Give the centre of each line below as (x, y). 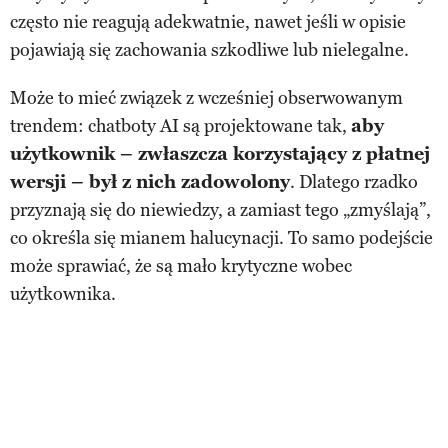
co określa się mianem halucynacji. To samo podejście (221, 238)
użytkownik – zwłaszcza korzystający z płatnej (220, 154)
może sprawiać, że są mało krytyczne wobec (181, 266)
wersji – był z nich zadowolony (150, 182)
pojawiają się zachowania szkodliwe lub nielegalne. (209, 50)
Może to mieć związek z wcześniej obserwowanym (206, 98)
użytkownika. (63, 294)
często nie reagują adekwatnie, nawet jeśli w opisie (208, 22)
